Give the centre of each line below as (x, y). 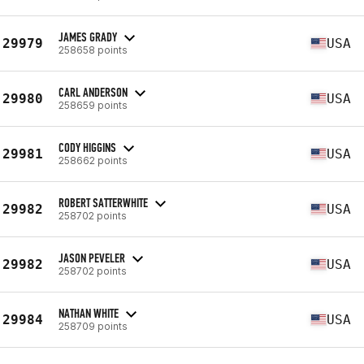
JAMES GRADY (88, 37)
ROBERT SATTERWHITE (103, 202)
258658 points (93, 50)
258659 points (93, 105)
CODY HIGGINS (87, 147)
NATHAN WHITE (89, 313)
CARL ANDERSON (93, 92)
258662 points (93, 160)
